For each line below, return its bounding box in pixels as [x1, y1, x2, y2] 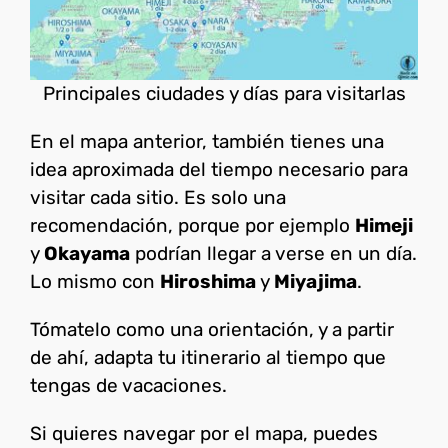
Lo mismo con [30, 269, 160, 293]
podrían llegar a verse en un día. [130, 241, 417, 265]
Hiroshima [160, 269, 256, 293]
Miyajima [274, 269, 357, 293]
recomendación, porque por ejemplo [30, 213, 355, 237]
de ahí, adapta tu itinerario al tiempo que [30, 345, 386, 369]
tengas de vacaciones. [30, 373, 227, 397]
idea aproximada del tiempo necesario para [30, 157, 408, 181]
